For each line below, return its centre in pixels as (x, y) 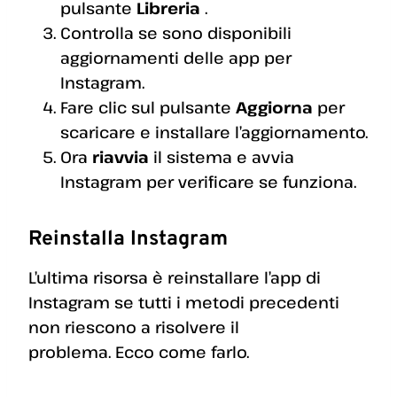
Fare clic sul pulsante (148, 108)
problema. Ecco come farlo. (139, 352)
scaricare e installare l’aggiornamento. (214, 132)
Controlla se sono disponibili (176, 33)
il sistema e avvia (222, 157)
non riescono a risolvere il (134, 327)
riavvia (121, 157)
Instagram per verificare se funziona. (208, 182)
